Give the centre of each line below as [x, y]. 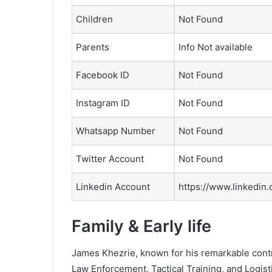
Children [94, 19]
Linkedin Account [113, 187]
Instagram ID [103, 103]
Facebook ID [103, 75]
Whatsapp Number [116, 131]
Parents [93, 47]
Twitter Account [110, 159]
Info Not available [216, 47]
